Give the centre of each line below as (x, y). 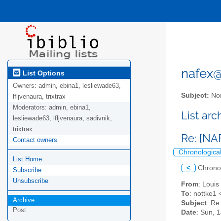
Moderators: (31, 108)
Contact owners (35, 140)
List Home (27, 159)
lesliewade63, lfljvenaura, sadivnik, (62, 118)
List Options (43, 73)
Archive (24, 200)
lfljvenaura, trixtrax (39, 97)
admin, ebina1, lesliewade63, (80, 86)
